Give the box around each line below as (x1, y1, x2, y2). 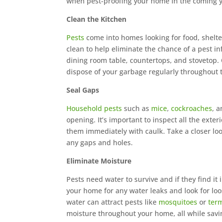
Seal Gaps (66, 85, 100, 95)
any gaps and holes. (66, 138, 133, 148)
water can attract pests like (66, 197, 159, 207)
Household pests (66, 104, 122, 113)
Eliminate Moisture (66, 156, 132, 166)
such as (122, 104, 152, 113)
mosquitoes (159, 197, 198, 207)
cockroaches (171, 104, 213, 113)
